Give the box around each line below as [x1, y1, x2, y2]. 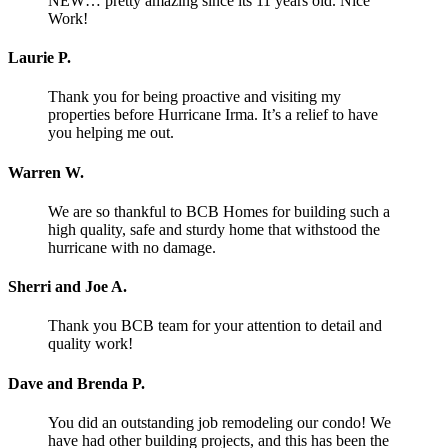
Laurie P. [8, 49, 71, 67]
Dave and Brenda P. [8, 374, 145, 392]
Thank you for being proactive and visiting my [48, 88, 341, 106]
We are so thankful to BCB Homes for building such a [48, 202, 390, 220]
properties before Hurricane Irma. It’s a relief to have [48, 106, 378, 124]
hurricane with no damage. [48, 238, 216, 256]
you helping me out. [48, 124, 174, 142]
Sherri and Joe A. [8, 278, 127, 296]
